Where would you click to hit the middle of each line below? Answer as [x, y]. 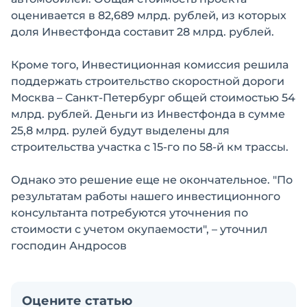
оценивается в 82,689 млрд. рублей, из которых [149, 15]
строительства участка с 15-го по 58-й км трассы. [150, 147]
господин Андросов [69, 246]
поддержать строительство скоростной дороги [148, 81]
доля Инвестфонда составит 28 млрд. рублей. [143, 32]
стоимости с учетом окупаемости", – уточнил [139, 229]
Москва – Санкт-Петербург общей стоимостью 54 [153, 98]
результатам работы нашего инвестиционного [146, 196]
